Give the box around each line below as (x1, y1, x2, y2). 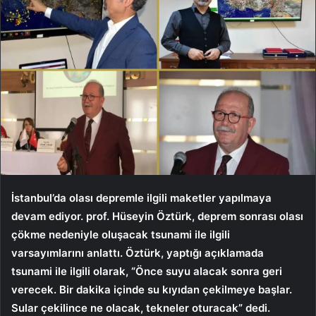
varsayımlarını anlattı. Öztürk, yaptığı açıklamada (11, 245, 264, 260)
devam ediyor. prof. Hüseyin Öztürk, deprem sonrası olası (11, 209, 303, 223)
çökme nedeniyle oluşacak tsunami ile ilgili (11, 227, 230, 241)
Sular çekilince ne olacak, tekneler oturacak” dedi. (11, 300, 270, 315)
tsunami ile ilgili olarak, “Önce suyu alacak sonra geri (11, 264, 282, 278)
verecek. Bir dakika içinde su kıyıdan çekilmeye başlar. (11, 282, 292, 296)
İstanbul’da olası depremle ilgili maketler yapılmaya (11, 190, 272, 205)
